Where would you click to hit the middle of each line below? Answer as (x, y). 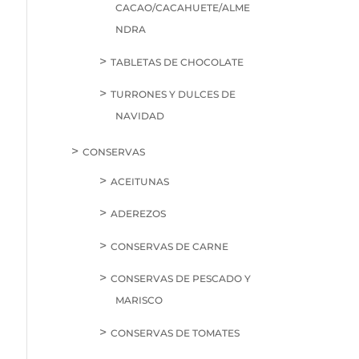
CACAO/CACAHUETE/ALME (183, 8)
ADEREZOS (139, 214)
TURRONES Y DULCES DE (173, 95)
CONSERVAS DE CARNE (170, 246)
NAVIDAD (140, 116)
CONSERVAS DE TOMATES (175, 333)
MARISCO (139, 301)
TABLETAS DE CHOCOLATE (177, 62)
